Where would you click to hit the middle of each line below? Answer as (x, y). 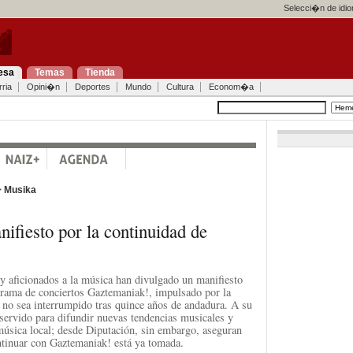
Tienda (100, 72)
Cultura (180, 87)
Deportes (92, 87)
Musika (20, 190)
